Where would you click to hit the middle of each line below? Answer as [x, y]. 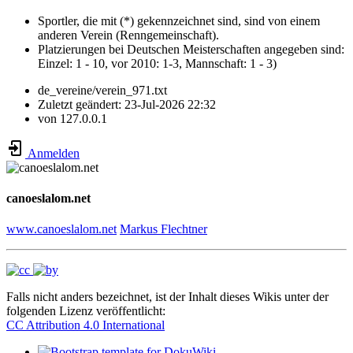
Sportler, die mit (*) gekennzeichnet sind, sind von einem [179, 20]
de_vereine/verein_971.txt [102, 90]
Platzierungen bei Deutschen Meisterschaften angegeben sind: [191, 49]
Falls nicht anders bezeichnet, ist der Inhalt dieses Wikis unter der [167, 297]
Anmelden [52, 153]
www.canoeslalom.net [61, 229]
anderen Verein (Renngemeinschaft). [128, 35]
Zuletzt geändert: [81, 104]
